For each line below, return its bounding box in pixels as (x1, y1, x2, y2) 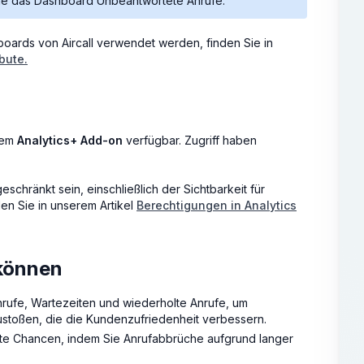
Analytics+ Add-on (17, 132, 123, 147)
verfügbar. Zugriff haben (123, 132, 257, 147)
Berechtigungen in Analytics (136, 197, 297, 212)
